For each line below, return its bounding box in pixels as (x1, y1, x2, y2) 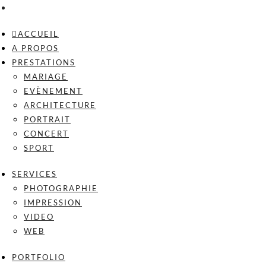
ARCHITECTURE (24, 100, 96, 110)
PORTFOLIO (12, 252, 65, 262)
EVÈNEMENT (24, 86, 83, 96)
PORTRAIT (24, 115, 71, 124)
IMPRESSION (24, 198, 82, 207)
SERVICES (12, 169, 57, 179)
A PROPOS (12, 43, 59, 53)
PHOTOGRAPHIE (24, 183, 98, 193)
